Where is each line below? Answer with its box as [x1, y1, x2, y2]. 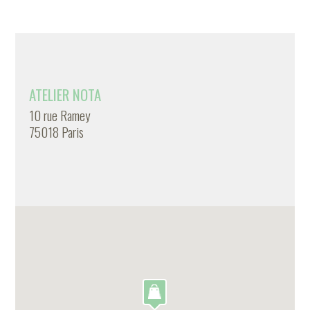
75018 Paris [29, 122, 84, 142]
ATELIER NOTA [29, 84, 102, 105]
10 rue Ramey [29, 105, 91, 125]
